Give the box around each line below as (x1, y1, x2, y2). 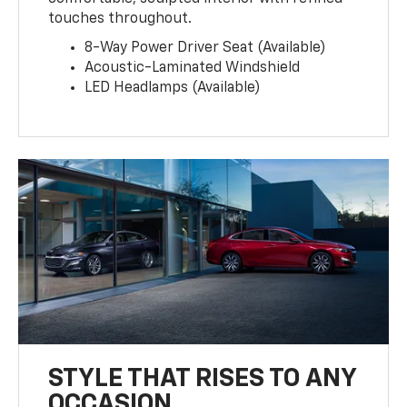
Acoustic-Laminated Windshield (84, 61, 301, 76)
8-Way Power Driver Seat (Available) (84, 41, 327, 56)
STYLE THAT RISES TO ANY (48, 366, 357, 392)
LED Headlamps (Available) (84, 81, 262, 96)
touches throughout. (48, 12, 193, 27)
